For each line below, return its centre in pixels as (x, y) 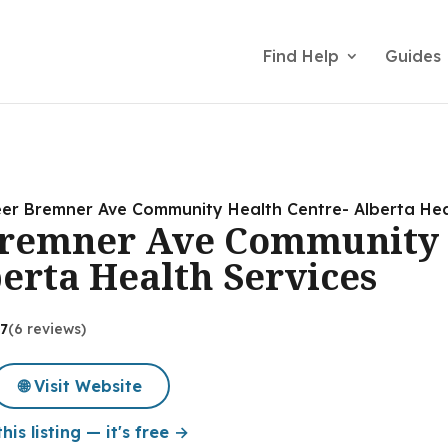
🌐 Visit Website (80, 385)
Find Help (300, 56)
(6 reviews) (47, 329)
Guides (412, 56)
